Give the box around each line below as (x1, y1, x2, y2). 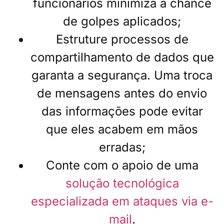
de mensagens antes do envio (37, 86, 207, 101)
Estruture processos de (55, 32, 188, 47)
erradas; (98, 140, 145, 155)
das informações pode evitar (41, 104, 203, 119)
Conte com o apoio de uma (45, 158, 198, 173)
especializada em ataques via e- (30, 194, 213, 209)
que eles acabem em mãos (46, 122, 198, 137)
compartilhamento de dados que (30, 50, 214, 65)
